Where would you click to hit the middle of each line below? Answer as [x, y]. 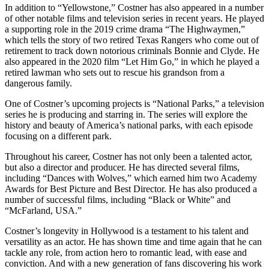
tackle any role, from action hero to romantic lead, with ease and [126, 252]
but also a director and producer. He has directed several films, [122, 167]
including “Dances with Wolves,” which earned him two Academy [131, 178]
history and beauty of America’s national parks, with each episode [129, 125]
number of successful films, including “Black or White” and [118, 199]
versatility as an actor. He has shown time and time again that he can [133, 241]
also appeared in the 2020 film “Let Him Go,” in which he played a [132, 61]
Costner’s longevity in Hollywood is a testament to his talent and [127, 231]
